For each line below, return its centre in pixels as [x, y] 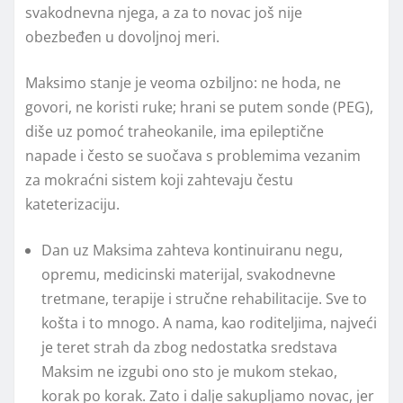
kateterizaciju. [72, 204]
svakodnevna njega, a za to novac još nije [164, 12]
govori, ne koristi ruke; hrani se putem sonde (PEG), [199, 107]
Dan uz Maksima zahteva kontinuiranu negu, [192, 250]
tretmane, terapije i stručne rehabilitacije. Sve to [204, 298]
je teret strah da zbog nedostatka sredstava [189, 347]
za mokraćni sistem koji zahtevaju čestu [159, 179]
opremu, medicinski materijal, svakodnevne [188, 274]
